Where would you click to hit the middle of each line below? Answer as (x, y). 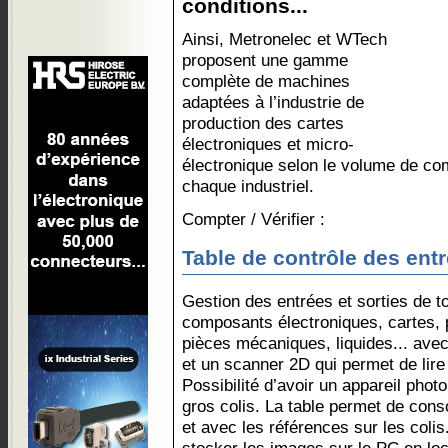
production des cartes (263, 123)
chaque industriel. (248, 186)
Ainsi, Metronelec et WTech (284, 39)
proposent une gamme (265, 60)
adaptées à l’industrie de (273, 102)
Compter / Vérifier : (253, 219)
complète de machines (266, 81)
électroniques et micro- (268, 144)
